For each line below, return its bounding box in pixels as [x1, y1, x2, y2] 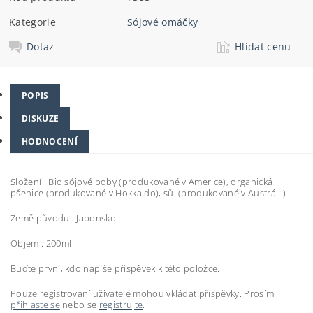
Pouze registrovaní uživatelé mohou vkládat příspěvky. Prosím [10, 286, 275, 300]
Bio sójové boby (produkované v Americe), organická [48, 175, 273, 188]
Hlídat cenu [235, 40, 291, 54]
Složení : [10, 175, 49, 188]
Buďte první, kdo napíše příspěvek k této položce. [10, 261, 220, 275]
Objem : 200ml [10, 236, 72, 249]
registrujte [99, 298, 143, 311]
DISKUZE [22, 112, 59, 124]
